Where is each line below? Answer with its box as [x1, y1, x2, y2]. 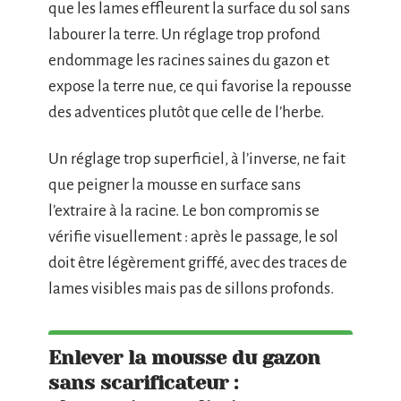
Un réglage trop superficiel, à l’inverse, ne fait [48, 149, 346, 167]
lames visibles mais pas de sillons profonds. [48, 279, 334, 297]
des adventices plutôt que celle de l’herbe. [48, 104, 324, 122]
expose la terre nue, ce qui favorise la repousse [48, 78, 352, 96]
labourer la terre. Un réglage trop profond [48, 26, 320, 44]
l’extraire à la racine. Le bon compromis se [48, 201, 320, 219]
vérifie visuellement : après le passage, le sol [48, 227, 338, 245]
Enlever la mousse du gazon [48, 346, 320, 369]
